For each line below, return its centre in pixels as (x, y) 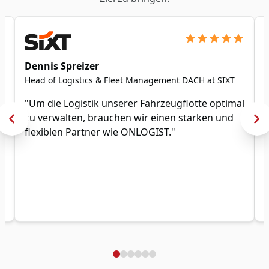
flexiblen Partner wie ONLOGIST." (100, 132)
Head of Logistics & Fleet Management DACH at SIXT (130, 80)
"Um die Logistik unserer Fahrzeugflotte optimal (134, 104)
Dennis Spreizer (62, 66)
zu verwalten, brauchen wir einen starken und (129, 118)
